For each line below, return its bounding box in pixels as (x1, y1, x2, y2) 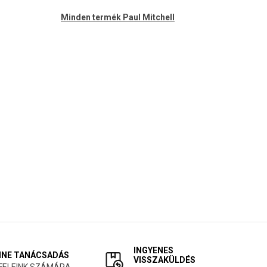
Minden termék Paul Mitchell (61, 13, 175, 22)
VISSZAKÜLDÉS (133, 255, 195, 265)
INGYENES (133, 246, 173, 255)
